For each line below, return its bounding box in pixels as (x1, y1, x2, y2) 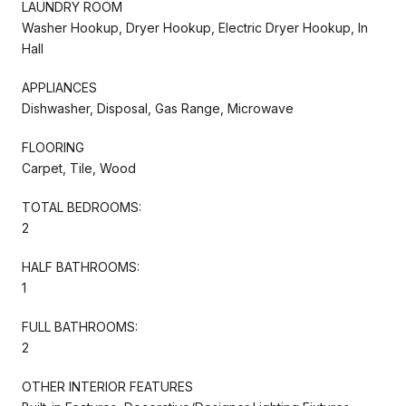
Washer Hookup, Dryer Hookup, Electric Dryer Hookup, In (22, 19, 368, 35)
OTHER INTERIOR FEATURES (22, 378, 193, 394)
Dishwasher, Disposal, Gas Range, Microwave (22, 100, 294, 116)
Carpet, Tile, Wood (22, 159, 136, 176)
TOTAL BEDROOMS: (22, 198, 141, 215)
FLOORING (22, 139, 84, 155)
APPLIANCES (22, 79, 97, 95)
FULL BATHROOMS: (22, 318, 138, 334)
